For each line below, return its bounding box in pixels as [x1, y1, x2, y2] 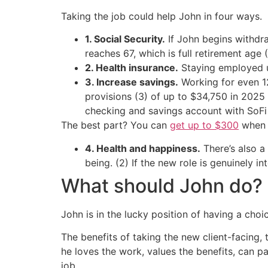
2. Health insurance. [85, 62, 178, 74]
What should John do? [61, 173, 263, 197]
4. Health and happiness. [85, 142, 200, 154]
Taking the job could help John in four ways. [61, 10, 262, 23]
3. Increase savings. [85, 76, 178, 89]
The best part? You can [61, 119, 170, 132]
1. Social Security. [85, 33, 165, 45]
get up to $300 [170, 119, 239, 132]
